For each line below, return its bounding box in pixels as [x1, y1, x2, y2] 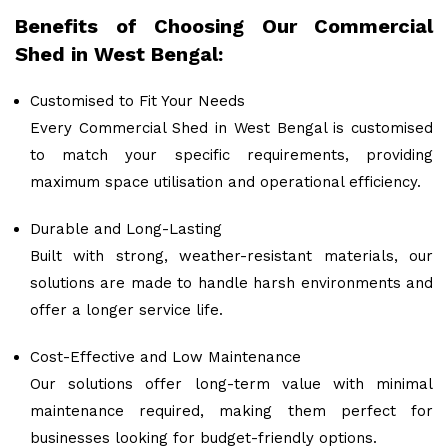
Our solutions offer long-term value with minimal [30, 375, 433, 394]
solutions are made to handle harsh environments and [30, 274, 433, 293]
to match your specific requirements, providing [30, 146, 433, 165]
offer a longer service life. [30, 301, 223, 320]
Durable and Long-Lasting [30, 220, 222, 239]
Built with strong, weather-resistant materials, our [30, 247, 433, 266]
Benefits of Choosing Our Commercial [15, 14, 433, 39]
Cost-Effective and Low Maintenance [30, 348, 301, 367]
